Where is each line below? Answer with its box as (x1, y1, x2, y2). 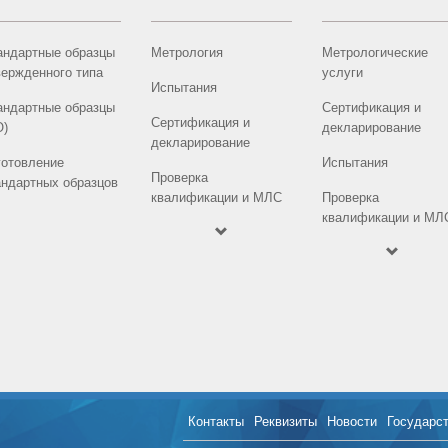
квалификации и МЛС (151, 190, 283, 205)
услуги (322, 65, 364, 80)
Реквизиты (254, 414, 317, 429)
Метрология (151, 45, 224, 60)
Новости (327, 414, 377, 429)
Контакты (188, 414, 244, 429)
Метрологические (322, 45, 429, 60)
